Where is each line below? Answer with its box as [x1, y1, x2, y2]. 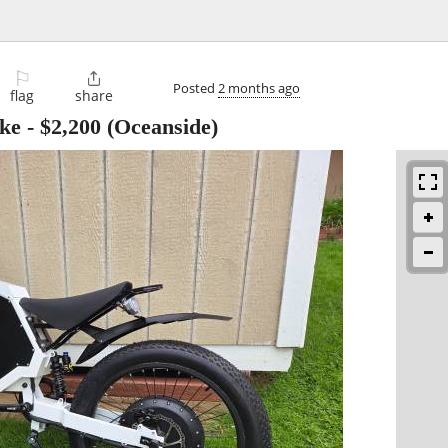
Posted [173, 78, 218, 97]
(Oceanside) [101, 114, 218, 140]
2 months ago [218, 78, 300, 97]
